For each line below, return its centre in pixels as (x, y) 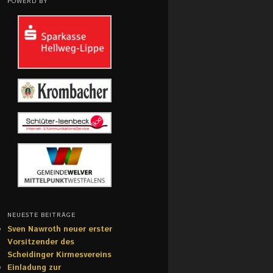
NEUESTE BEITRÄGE (41, 215)
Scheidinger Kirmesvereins (59, 255)
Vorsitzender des (41, 242)
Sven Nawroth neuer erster (60, 229)
